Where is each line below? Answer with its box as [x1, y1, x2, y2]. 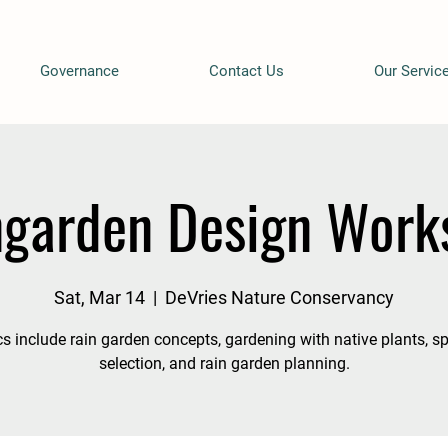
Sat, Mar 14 [54, 287, 145, 308]
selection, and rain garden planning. [98, 354, 350, 373]
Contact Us [209, 62, 284, 80]
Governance [40, 62, 119, 80]
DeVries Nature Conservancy [165, 287, 394, 308]
